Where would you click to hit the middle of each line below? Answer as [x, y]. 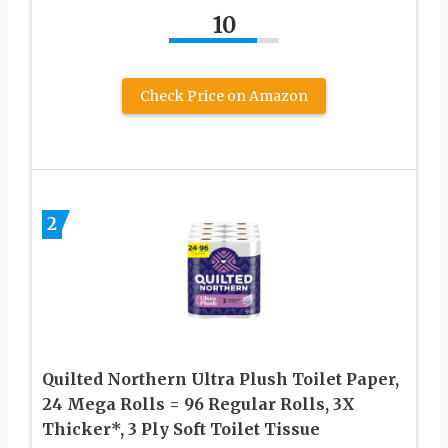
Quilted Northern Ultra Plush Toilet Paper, [220, 378]
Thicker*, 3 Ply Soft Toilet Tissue [181, 428]
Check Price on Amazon [224, 95]
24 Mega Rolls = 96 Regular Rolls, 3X [198, 403]
